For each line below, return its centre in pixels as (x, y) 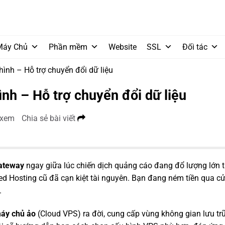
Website (123, 47)
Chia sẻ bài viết (49, 118)
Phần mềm (68, 47)
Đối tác (195, 47)
